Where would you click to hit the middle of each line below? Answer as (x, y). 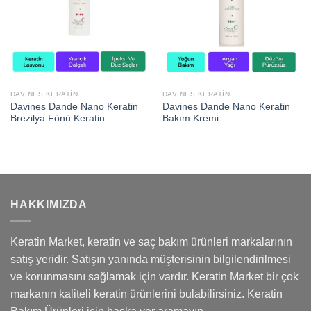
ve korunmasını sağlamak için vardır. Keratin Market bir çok (154, 277)
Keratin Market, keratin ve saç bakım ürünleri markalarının (151, 242)
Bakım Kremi (190, 118)
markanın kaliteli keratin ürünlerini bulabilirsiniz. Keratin (146, 294)
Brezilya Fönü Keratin (57, 118)
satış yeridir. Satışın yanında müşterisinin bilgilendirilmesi (151, 260)
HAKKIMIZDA (49, 204)
